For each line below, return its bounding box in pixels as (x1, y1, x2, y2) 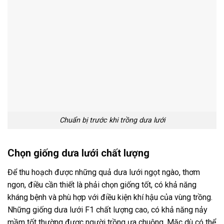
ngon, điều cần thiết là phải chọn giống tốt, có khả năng (7, 179, 196, 189)
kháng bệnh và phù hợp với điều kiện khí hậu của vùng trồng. (7, 192, 212, 202)
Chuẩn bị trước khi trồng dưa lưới (59, 115, 165, 124)
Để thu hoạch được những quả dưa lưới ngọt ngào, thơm (7, 167, 200, 177)
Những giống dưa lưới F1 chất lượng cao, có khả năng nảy (7, 204, 207, 214)
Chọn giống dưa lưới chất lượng (7, 146, 149, 159)
